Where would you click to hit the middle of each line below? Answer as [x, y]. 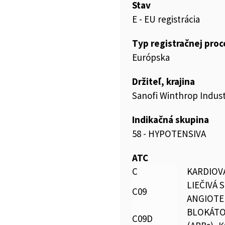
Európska [151, 57]
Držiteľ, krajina [163, 81]
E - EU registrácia [166, 19]
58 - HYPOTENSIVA [169, 134]
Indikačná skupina [171, 120]
